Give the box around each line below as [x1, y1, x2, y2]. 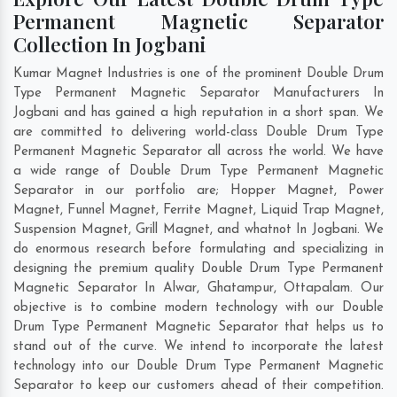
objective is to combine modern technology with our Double [13, 301, 384, 315]
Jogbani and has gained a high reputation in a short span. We [13, 106, 384, 121]
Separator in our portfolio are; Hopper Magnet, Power [13, 184, 384, 198]
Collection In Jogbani [13, 31, 206, 58]
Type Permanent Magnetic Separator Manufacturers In [13, 87, 384, 101]
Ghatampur [206, 282, 274, 296]
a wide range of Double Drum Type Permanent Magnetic [13, 165, 384, 179]
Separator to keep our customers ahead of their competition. [13, 379, 384, 393]
